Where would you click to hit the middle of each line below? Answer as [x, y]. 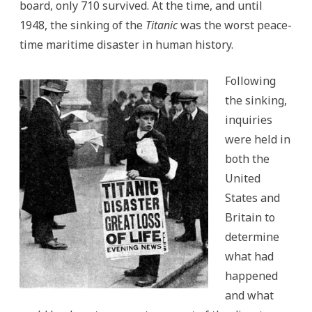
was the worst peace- [235, 25]
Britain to [250, 217]
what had [249, 256]
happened [251, 275]
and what [249, 295]
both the [247, 158]
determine [252, 236]
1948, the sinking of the [83, 25]
